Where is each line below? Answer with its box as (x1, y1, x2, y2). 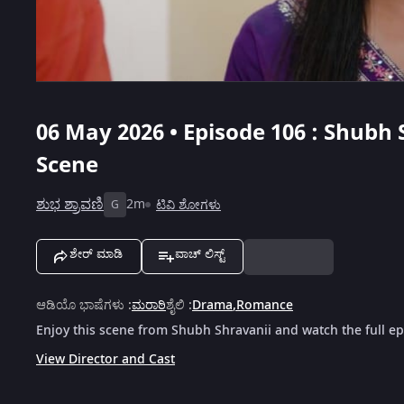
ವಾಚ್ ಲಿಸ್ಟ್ (175, 246, 225, 261)
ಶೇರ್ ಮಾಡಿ (69, 246, 123, 261)
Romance (236, 295, 293, 315)
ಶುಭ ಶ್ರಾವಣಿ (36, 193, 104, 216)
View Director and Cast (36, 349, 175, 369)
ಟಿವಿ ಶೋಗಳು (156, 195, 221, 215)
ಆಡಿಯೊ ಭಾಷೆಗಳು (36, 295, 124, 315)
